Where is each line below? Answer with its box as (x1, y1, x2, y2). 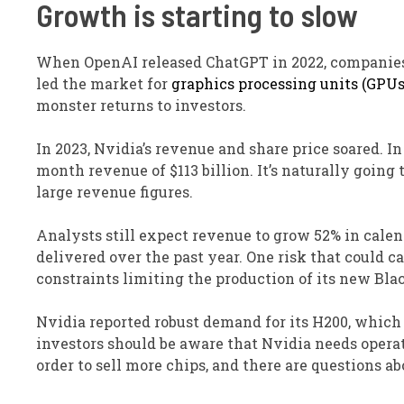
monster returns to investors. (36, 96, 246, 115)
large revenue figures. (36, 182, 193, 202)
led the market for (36, 74, 171, 94)
